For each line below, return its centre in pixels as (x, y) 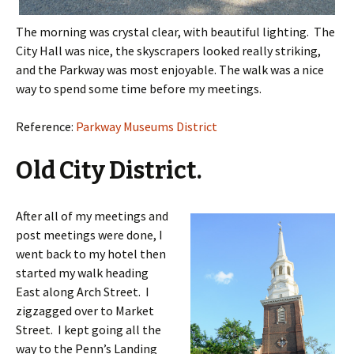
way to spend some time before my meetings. (139, 89)
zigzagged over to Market (85, 311)
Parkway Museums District (147, 127)
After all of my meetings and (92, 216)
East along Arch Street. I (83, 292)
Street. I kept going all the (88, 330)
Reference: (46, 127)
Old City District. (109, 171)
